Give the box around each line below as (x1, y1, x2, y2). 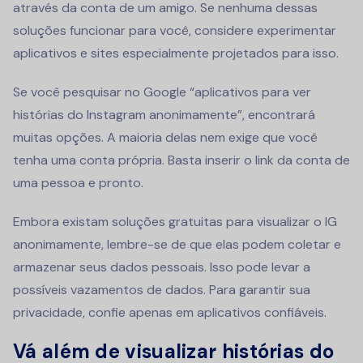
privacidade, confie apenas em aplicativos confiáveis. (13, 303, 327, 321)
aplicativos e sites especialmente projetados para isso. (13, 44, 339, 62)
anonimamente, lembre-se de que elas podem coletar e (13, 235, 341, 253)
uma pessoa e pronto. (13, 173, 143, 191)
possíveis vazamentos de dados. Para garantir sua (13, 280, 310, 298)
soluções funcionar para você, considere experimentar (13, 21, 336, 39)
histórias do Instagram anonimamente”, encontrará (13, 105, 315, 123)
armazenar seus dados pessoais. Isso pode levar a (13, 258, 310, 275)
